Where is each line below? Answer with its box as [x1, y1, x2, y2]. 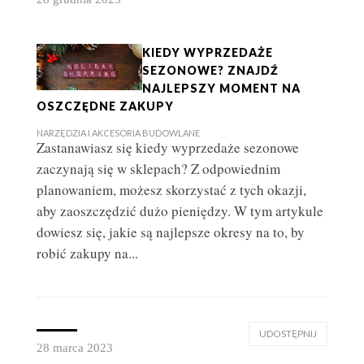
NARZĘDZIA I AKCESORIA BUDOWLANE [36, 128, 200, 139]
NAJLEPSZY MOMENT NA [141, 81, 301, 96]
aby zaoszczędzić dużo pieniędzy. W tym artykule [36, 201, 323, 221]
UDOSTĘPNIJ [259, 327, 318, 340]
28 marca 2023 [36, 341, 113, 355]
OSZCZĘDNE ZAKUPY [36, 99, 174, 114]
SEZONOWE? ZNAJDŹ [141, 63, 279, 78]
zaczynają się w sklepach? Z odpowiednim [36, 159, 280, 179]
